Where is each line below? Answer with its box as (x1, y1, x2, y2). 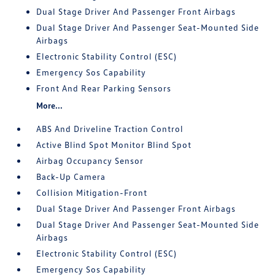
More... (36, 100, 63, 110)
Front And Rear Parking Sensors (36, 83, 172, 93)
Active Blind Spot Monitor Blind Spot (36, 139, 192, 150)
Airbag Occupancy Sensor (36, 155, 144, 166)
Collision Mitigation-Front (36, 187, 148, 198)
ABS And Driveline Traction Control (36, 123, 184, 134)
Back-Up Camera (36, 171, 106, 182)
